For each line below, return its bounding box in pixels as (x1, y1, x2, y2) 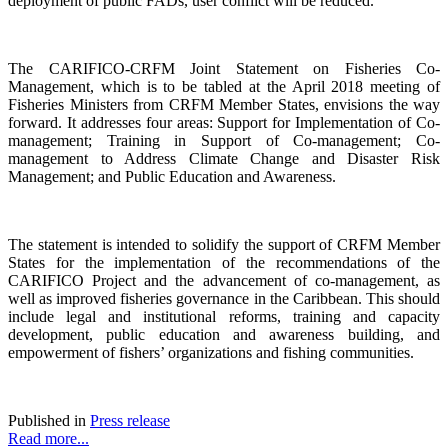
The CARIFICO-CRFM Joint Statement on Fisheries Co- (8, 59, 440, 77)
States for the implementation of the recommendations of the (8, 253, 440, 271)
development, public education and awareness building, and (8, 325, 440, 343)
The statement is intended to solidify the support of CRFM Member (8, 235, 440, 253)
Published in (8, 411, 86, 429)
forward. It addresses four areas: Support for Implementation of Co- (8, 113, 440, 131)
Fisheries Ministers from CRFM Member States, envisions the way (8, 95, 440, 113)
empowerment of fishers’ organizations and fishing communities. (8, 343, 414, 361)
